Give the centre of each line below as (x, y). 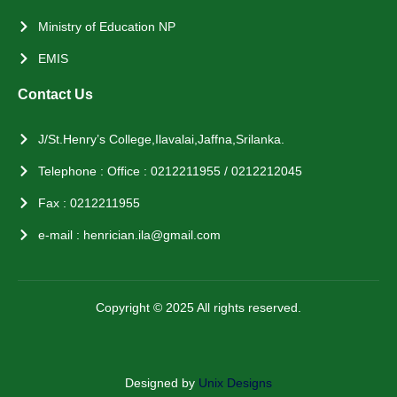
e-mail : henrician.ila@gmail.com (129, 234)
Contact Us (55, 94)
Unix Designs (235, 382)
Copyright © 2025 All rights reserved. (198, 307)
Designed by (162, 382)
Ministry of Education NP (106, 26)
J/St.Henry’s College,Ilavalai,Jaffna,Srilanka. (161, 139)
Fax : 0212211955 (89, 202)
